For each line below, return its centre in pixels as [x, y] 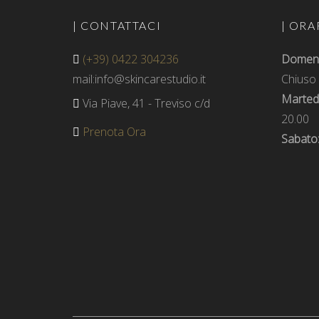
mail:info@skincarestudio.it [139, 79]
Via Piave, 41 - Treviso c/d [145, 103]
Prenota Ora [113, 132]
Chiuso [298, 79]
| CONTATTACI [117, 25]
